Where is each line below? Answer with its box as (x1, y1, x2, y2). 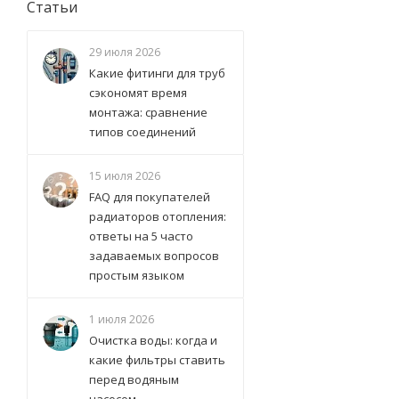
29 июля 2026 (89, 45, 160, 61)
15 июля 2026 (89, 168, 160, 184)
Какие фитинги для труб (89, 65, 225, 82)
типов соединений (89, 124, 196, 141)
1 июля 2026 (89, 312, 154, 328)
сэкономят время (89, 85, 187, 102)
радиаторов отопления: (89, 208, 226, 225)
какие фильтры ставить (89, 352, 225, 369)
